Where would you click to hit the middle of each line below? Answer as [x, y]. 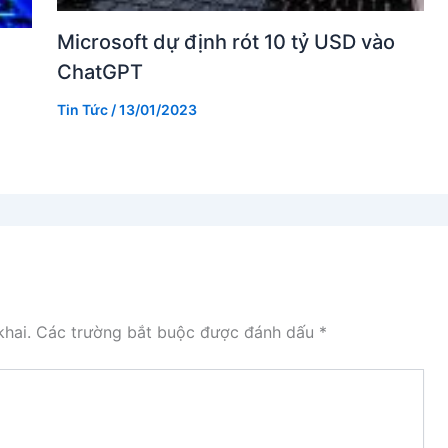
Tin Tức [82, 109]
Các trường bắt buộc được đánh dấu [177, 331]
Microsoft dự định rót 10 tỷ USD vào [225, 41]
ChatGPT [99, 71]
